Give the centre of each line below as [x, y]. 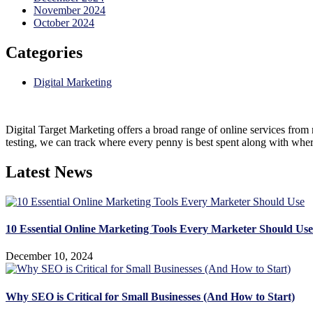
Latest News [49, 172]
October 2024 [64, 23]
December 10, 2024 [49, 256]
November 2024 [70, 10]
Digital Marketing [73, 82]
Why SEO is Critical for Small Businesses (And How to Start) [150, 296]
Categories [44, 53]
